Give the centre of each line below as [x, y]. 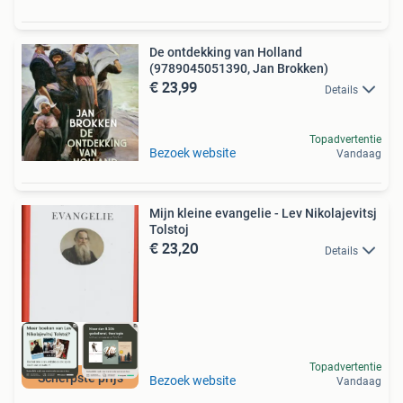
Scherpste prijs [80, 377]
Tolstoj [169, 230]
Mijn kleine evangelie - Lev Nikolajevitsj [263, 214]
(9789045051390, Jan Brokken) [239, 69]
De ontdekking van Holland [226, 53]
